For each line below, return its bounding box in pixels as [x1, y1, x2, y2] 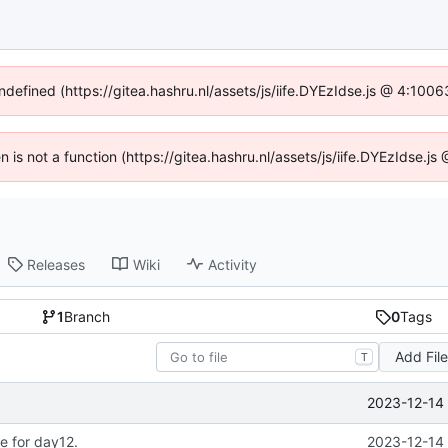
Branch [64, 308, 111, 326]
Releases [27, 255, 86, 273]
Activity [208, 255, 258, 273]
